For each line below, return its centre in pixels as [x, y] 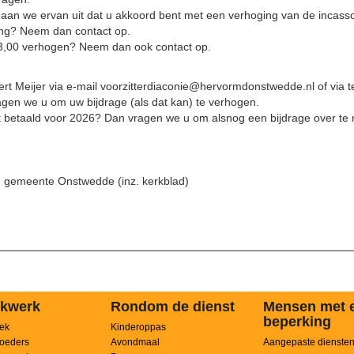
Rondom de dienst [172, 307]
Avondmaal [135, 342]
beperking [297, 322]
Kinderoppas [138, 327]
